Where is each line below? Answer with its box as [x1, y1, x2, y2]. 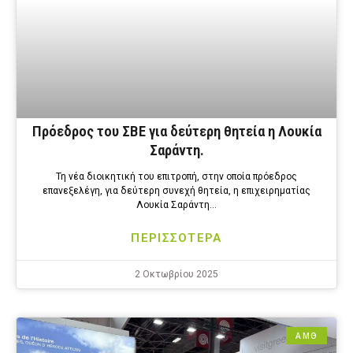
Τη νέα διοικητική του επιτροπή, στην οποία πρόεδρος [56, 170, 297, 182]
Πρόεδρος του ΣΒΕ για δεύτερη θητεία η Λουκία [32, 121, 321, 140]
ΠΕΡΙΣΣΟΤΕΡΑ [131, 230, 222, 245]
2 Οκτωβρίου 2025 [135, 268, 218, 280]
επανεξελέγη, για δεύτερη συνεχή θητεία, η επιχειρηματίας [43, 184, 310, 196]
